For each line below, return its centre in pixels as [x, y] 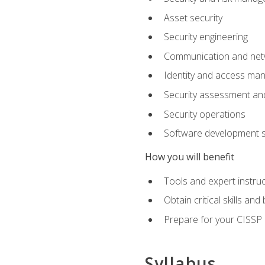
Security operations [204, 114]
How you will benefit [189, 157]
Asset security [193, 17]
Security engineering [206, 37]
